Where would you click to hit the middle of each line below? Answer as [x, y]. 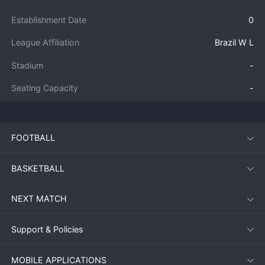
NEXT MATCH [39, 199]
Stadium [28, 65]
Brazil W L [234, 43]
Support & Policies [47, 229]
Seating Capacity [45, 88]
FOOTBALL [33, 138]
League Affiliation [46, 43]
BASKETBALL [38, 168]
